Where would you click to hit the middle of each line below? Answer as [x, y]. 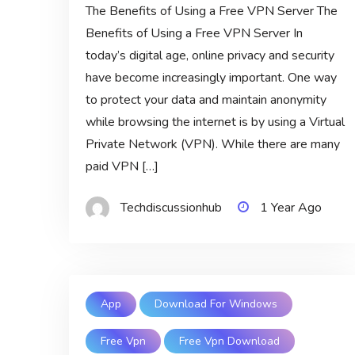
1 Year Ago [290, 207]
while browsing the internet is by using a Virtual [215, 122]
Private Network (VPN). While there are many [212, 144]
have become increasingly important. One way [211, 77]
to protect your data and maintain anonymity [206, 99]
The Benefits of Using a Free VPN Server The [211, 11]
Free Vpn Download [230, 342]
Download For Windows [216, 304]
